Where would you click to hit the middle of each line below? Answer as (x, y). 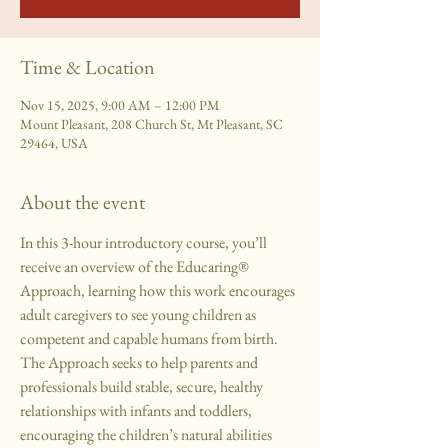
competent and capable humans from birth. (150, 339)
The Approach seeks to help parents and (140, 363)
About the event (82, 202)
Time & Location (87, 67)
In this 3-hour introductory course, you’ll (145, 243)
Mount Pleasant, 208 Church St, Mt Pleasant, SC (151, 124)
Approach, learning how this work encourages (159, 291)
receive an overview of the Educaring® (136, 267)
